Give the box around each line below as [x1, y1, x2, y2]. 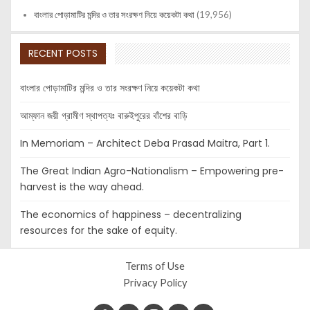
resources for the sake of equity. [20, 223, 177, 237]
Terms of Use [125, 260, 185, 273]
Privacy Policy [122, 277, 188, 289]
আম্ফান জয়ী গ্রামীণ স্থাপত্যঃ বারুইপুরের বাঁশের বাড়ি [20, 108, 188, 122]
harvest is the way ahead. [20, 179, 144, 194]
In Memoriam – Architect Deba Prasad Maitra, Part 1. [20, 136, 270, 150]
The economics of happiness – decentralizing [20, 207, 241, 221]
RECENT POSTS [28, 46, 98, 60]
